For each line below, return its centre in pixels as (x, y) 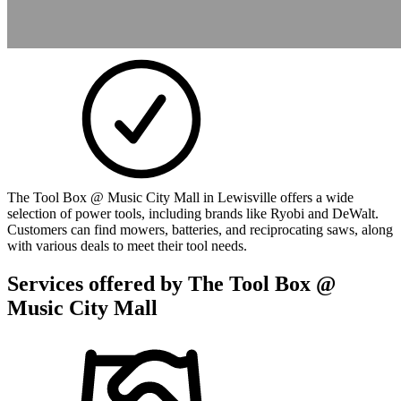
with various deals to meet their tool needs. (127, 245)
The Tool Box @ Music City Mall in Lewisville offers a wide (180, 197)
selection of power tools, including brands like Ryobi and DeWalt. (193, 213)
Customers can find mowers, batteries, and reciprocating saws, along (200, 229)
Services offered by (98, 283)
